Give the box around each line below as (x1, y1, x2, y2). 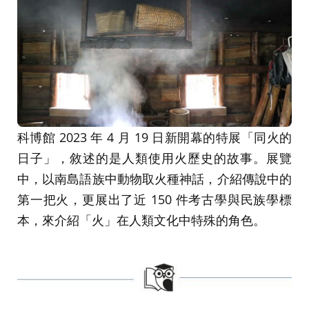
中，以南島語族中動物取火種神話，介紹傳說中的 (17, 170, 292, 188)
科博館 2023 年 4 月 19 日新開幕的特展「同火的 (17, 129, 292, 146)
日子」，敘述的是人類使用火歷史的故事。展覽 (17, 150, 292, 167)
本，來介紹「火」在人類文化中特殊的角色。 (17, 212, 266, 229)
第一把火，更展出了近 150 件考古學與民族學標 (17, 191, 292, 208)
